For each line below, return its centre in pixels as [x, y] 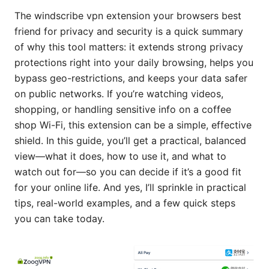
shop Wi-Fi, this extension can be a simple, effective [133, 125]
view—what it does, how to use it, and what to [120, 156]
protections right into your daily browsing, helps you [134, 62]
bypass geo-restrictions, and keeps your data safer [131, 78]
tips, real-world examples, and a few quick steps [125, 203]
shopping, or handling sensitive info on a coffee [123, 109]
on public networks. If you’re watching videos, [119, 93]
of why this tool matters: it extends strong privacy [129, 47]
